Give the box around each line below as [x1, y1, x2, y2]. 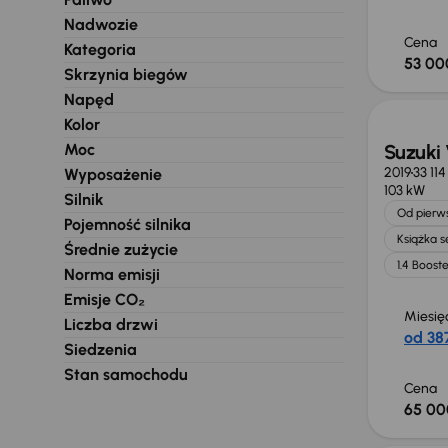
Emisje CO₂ [64, 290, 145, 309]
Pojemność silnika [64, 215, 191, 234]
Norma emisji [64, 265, 160, 284]
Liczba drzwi [64, 315, 158, 334]
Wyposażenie [64, 165, 162, 184]
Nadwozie [64, 15, 138, 34]
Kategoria [64, 40, 136, 59]
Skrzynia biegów [64, 65, 188, 84]
